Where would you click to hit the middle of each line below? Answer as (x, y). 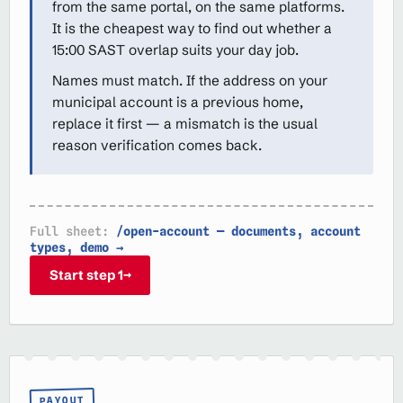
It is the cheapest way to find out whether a (192, 28)
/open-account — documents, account (235, 231)
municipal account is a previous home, (178, 102)
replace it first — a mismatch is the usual (185, 124)
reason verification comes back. (157, 145)
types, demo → (76, 247)
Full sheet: (69, 231)
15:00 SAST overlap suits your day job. (175, 50)
